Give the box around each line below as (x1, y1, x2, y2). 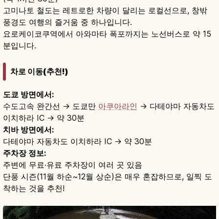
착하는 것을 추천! (3, 183, 65, 193)
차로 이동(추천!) (10, 66, 68, 76)
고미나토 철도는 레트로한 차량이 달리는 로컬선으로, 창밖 (3, 5, 207, 16)
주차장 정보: (3, 148, 46, 158)
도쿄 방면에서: (3, 89, 54, 99)
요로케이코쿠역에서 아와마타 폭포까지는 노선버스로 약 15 (3, 29, 211, 39)
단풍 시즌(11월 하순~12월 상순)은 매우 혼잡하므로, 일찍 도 (3, 171, 212, 181)
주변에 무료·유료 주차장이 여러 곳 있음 (3, 159, 142, 170)
